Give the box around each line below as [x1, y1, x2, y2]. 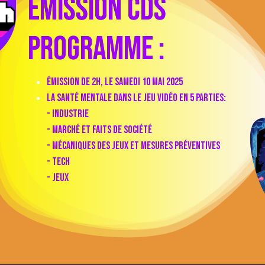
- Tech [46, 155, 70, 168]
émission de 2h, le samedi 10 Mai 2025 [46, 75, 183, 88]
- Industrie [46, 107, 89, 120]
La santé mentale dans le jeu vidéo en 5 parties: [46, 91, 228, 104]
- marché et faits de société [46, 123, 154, 136]
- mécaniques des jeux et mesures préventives [46, 139, 220, 152]
